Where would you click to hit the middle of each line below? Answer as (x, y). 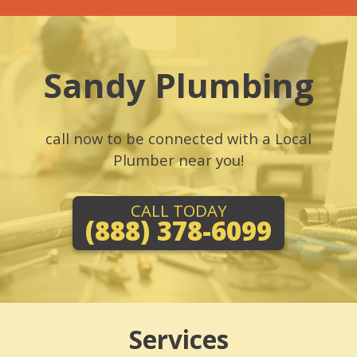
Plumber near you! (178, 160)
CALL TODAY (178, 210)
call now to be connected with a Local (178, 138)
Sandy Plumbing (178, 85)
